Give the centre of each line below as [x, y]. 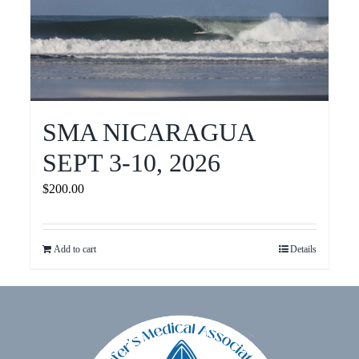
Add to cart [75, 250]
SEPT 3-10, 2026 [132, 163]
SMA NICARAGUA [149, 133]
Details [303, 250]
